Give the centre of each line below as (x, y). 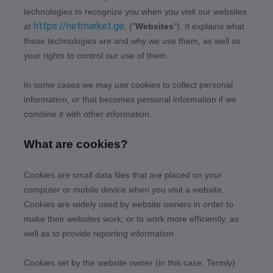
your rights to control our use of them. (96, 55)
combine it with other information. (88, 114)
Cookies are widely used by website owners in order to (129, 204)
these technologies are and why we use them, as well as (132, 41)
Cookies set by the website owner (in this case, (115, 263)
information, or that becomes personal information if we (130, 99)
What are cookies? (76, 144)
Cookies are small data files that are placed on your (123, 175)
